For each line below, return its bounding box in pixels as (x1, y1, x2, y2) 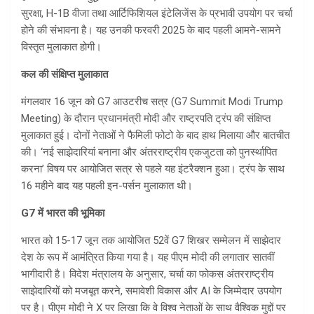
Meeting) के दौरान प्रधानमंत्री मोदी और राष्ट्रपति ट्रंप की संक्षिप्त (21, 111, 271, 125)
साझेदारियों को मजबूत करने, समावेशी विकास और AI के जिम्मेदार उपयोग (21, 284, 282, 297)
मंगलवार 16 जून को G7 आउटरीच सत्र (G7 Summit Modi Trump (21, 95, 283, 108)
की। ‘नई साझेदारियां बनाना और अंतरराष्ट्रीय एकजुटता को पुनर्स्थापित (21, 145, 277, 158)
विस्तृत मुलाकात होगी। (21, 40, 102, 53)
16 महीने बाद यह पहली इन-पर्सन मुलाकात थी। (21, 179, 193, 192)
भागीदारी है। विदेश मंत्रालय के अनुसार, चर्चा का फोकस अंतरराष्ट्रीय (21, 267, 273, 280)
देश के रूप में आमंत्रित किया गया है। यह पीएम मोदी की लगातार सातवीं (21, 250, 274, 264)
